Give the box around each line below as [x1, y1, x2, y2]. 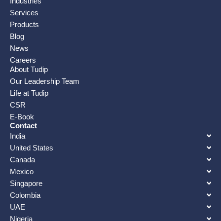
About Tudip [10, 65, 48, 74]
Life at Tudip [10, 89, 48, 98]
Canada [10, 155, 35, 164]
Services [10, 8, 38, 17]
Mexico [10, 167, 34, 176]
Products [10, 20, 39, 29]
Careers [10, 56, 36, 65]
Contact [10, 121, 37, 130]
